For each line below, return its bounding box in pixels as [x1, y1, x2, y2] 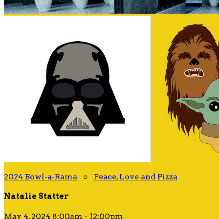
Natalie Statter [4, 192, 68, 201]
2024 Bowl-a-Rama [4, 172, 77, 181]
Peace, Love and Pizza [94, 172, 177, 181]
